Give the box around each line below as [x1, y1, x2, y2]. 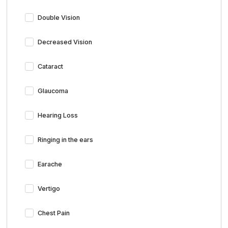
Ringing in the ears [38, 135, 94, 144]
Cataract [38, 62, 64, 70]
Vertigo [38, 184, 61, 192]
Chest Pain [38, 209, 70, 217]
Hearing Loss [38, 111, 78, 119]
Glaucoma [38, 87, 69, 95]
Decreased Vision [38, 38, 93, 46]
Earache [38, 160, 63, 168]
